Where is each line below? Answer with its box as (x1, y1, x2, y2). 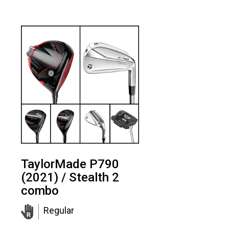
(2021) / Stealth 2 (21, 170, 120, 185)
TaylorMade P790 (21, 156, 120, 171)
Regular (43, 204, 74, 216)
